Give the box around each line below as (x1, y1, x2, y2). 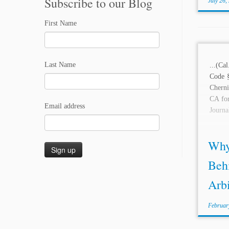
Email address (44, 102, 85, 110)
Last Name (44, 61, 76, 68)
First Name (44, 19, 77, 27)
